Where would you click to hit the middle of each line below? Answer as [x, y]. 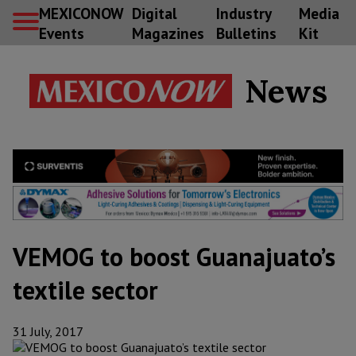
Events [62, 33]
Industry [243, 13]
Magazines [168, 33]
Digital [154, 13]
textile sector [85, 290]
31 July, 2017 [48, 332]
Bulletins [246, 33]
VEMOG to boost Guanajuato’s [174, 257]
